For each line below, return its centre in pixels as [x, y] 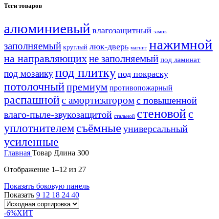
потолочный [34, 86]
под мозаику [29, 73]
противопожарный [141, 88]
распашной [32, 99]
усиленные [31, 141]
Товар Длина [55, 153]
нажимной [181, 44]
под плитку [86, 72]
